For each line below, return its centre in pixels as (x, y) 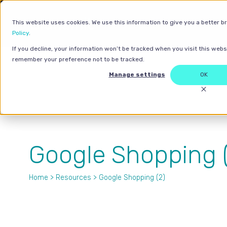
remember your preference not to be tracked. (78, 59)
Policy (21, 33)
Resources (73, 178)
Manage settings (137, 75)
